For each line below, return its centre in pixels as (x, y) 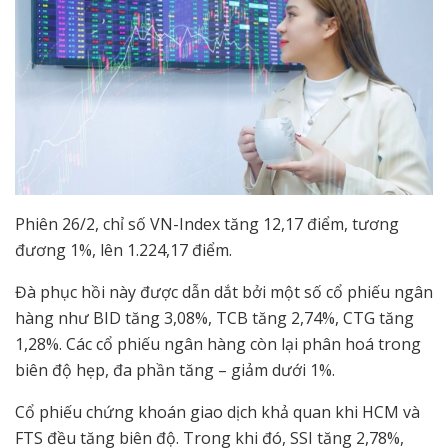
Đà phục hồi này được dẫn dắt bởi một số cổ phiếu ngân (224, 292)
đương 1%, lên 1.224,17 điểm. (123, 250)
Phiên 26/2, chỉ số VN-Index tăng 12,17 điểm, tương (207, 224)
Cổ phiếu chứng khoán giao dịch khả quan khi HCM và (217, 412)
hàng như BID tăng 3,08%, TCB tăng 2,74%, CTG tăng (214, 318)
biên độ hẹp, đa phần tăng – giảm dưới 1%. (175, 370)
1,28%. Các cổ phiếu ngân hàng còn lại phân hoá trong (218, 344)
